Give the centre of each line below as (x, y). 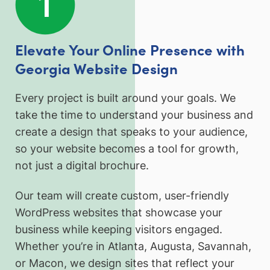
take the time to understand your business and (134, 115)
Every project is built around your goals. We (125, 98)
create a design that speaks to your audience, (131, 132)
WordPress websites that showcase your (119, 213)
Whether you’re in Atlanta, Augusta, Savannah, (133, 246)
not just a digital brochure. (82, 166)
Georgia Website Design (96, 67)
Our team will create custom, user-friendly (122, 196)
